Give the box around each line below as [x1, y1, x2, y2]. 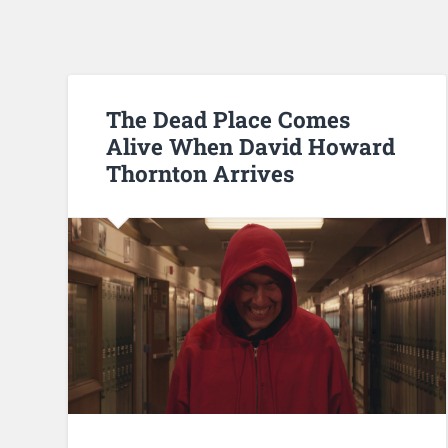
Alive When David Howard [106, 130, 396, 161]
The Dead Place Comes [106, 103, 351, 134]
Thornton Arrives [106, 157, 295, 188]
